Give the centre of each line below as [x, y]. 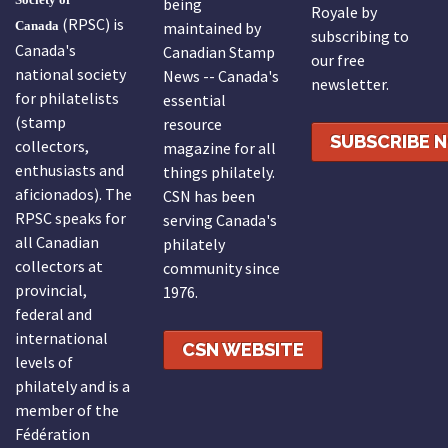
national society [70, 74]
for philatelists [67, 98]
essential [194, 100]
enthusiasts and [69, 170]
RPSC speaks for [70, 218]
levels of [44, 362]
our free [337, 60]
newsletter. [349, 84]
